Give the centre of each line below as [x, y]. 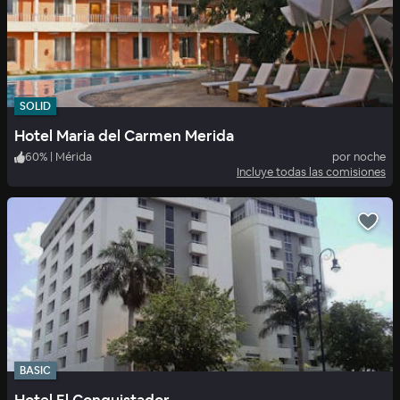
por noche [359, 157]
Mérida [74, 157]
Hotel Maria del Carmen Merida [124, 136]
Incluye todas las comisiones [311, 172]
